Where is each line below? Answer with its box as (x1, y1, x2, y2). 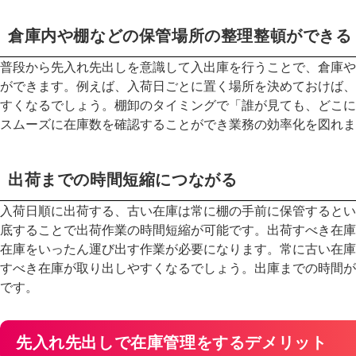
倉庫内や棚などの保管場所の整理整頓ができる (8, 22, 352, 46)
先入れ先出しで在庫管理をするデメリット (16, 329, 327, 353)
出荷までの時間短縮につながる (8, 166, 238, 190)
